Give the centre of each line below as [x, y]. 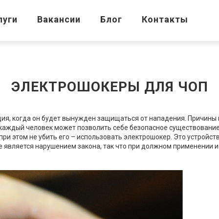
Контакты [165, 19]
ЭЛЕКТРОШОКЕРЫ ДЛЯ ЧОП [109, 87]
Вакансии [59, 19]
